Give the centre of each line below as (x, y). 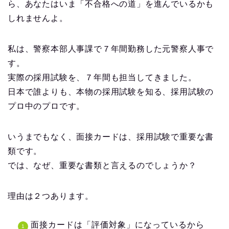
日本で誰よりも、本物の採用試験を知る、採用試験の (111, 91)
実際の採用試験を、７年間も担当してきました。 (102, 77)
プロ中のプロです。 (47, 106)
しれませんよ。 (38, 18)
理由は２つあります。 (51, 196)
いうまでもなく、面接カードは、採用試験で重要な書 (111, 136)
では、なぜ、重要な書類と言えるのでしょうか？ (102, 165)
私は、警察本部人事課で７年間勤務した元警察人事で (111, 49)
